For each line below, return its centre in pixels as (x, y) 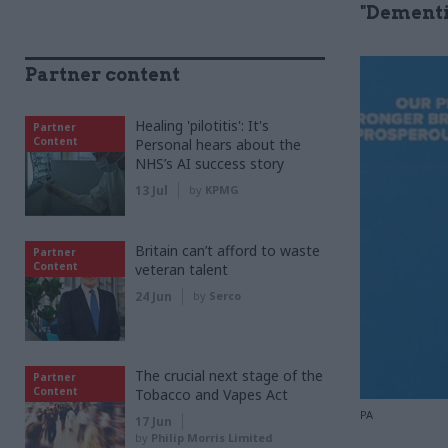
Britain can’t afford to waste (227, 250)
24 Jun (153, 296)
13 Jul (151, 190)
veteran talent (181, 269)
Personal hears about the (218, 144)
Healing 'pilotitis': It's (202, 125)
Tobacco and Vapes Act (211, 394)
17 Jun (153, 421)
